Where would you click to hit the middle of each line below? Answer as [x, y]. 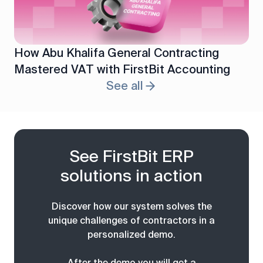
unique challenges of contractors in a [131, 220]
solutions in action [131, 176]
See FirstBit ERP [131, 156]
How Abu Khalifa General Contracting [117, 53]
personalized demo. [131, 235]
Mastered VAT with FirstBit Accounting [122, 69]
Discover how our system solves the [131, 206]
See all [124, 86]
